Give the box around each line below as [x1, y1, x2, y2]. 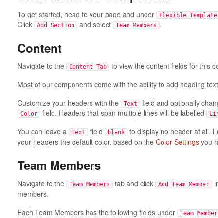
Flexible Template [159, 11, 217, 18]
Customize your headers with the [17, 98, 121, 108]
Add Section [36, 21, 74, 29]
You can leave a [17, 127, 69, 137]
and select [77, 19, 113, 29]
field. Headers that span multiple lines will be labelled [40, 108, 206, 118]
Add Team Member [158, 181, 209, 188]
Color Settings [155, 137, 199, 147]
